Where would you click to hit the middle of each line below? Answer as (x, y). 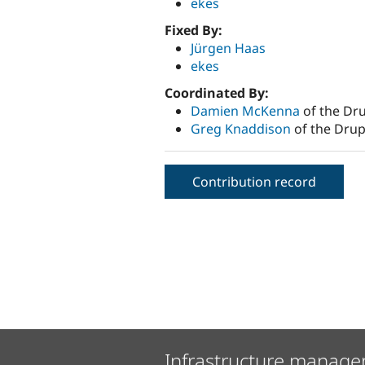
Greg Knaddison (241, 128)
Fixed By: (195, 30)
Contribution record (254, 181)
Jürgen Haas (228, 48)
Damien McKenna (245, 110)
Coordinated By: (218, 92)
